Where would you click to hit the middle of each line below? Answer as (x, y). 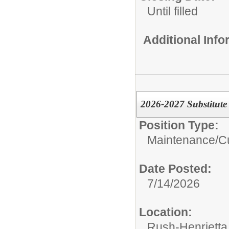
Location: (166, 212)
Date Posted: (175, 168)
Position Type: (179, 125)
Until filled (173, 11)
